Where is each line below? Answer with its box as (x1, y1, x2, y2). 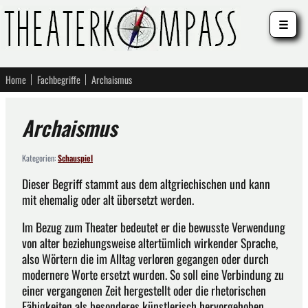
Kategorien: (22, 152, 58, 164)
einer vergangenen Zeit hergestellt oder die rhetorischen (22, 281, 266, 300)
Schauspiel (58, 152, 93, 164)
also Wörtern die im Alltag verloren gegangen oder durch (22, 250, 269, 268)
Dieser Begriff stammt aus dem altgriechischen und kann (22, 174, 270, 192)
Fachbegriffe (37, 72, 80, 87)
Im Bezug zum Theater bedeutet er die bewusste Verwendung (22, 218, 285, 236)
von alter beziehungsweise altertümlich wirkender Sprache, (22, 234, 278, 252)
